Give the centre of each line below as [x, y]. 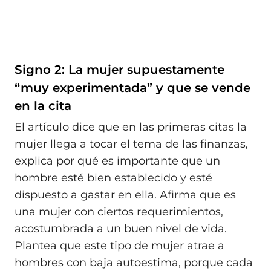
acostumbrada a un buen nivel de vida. [121, 229]
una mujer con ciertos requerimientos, [119, 212]
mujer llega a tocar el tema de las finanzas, [131, 144]
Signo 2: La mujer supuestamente [119, 69]
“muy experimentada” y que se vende [132, 87]
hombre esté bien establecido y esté [113, 178]
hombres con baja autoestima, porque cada [134, 263]
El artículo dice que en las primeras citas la [131, 127]
